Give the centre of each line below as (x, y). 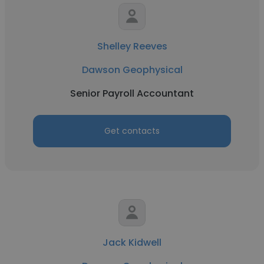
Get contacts (132, 131)
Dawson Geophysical (132, 70)
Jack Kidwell (132, 242)
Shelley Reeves (132, 46)
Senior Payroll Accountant (132, 93)
